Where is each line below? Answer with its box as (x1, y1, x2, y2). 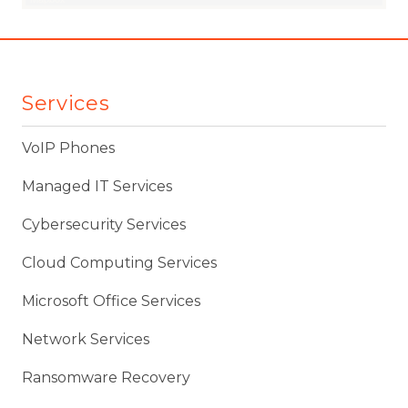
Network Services (22, 330, 149, 348)
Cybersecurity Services (22, 215, 186, 233)
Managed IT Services (22, 177, 172, 195)
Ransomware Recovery (22, 368, 194, 386)
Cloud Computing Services (22, 253, 220, 271)
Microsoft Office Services (22, 291, 200, 310)
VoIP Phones (22, 138, 115, 157)
